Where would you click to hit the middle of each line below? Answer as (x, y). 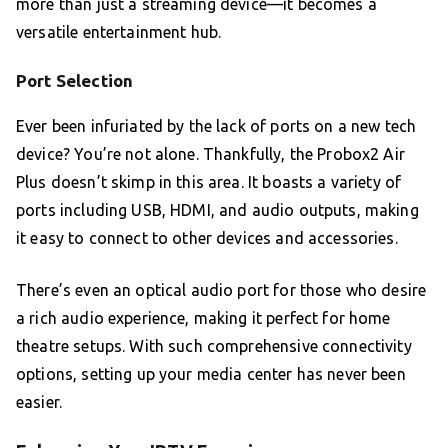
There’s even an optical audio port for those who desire (221, 290)
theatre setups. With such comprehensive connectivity (214, 346)
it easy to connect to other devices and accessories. (207, 238)
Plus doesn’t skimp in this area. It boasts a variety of (209, 182)
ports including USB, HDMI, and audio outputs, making (217, 210)
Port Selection (75, 81)
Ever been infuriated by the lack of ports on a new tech (216, 126)
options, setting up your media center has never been (211, 374)
